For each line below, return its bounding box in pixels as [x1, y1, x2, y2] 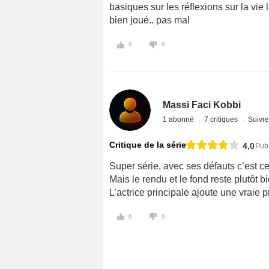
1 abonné [163, 115, 196, 124]
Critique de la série [109, 139, 186, 150]
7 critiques [204, 115, 240, 124]
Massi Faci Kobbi [163, 99, 241, 110]
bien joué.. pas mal [109, 14, 190, 25]
